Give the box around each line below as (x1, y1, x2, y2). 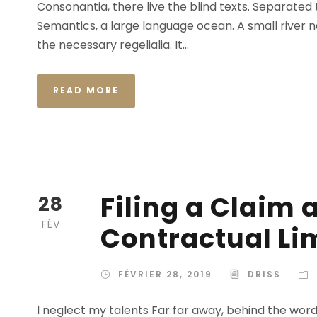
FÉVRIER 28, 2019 (118, 267, 212, 280)
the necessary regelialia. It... (37, 36, 189, 53)
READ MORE (53, 83, 119, 96)
